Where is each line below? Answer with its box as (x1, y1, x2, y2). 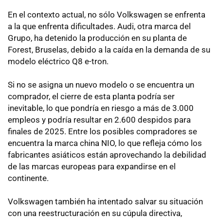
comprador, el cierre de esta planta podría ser (8, 91, 175, 101)
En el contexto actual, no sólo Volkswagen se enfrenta (8, 9, 205, 19)
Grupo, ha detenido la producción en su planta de (8, 33, 187, 43)
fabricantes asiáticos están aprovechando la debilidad (8, 149, 206, 160)
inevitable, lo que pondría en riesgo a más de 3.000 (8, 103, 194, 113)
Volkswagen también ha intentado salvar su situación (8, 196, 203, 206)
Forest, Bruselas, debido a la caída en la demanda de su (8, 44, 210, 54)
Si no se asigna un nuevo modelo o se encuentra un (8, 79, 194, 90)
